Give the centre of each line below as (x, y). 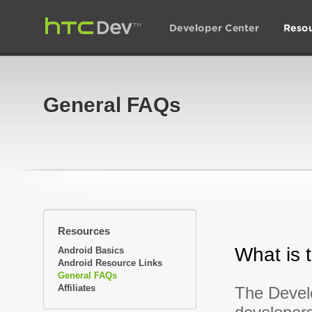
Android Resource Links (110, 263)
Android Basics (91, 250)
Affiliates (77, 288)
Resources (84, 231)
